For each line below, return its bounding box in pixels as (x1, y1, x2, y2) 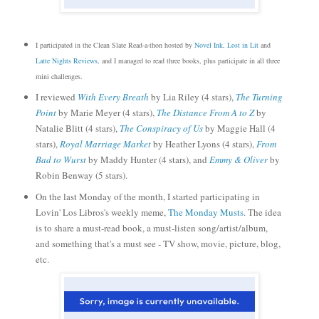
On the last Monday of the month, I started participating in (35, 190, 260, 204)
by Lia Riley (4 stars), (148, 90, 236, 104)
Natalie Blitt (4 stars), (35, 122, 120, 135)
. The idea (243, 206, 281, 219)
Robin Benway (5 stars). (35, 169, 130, 182)
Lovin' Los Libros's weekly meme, (35, 206, 168, 219)
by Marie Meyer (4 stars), (56, 106, 157, 120)
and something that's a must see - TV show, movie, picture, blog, (35, 237, 281, 251)
